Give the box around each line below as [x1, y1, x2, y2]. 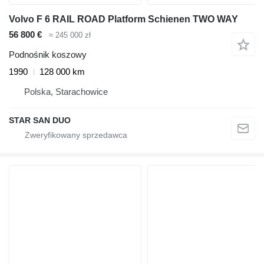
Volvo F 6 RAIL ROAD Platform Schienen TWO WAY [9, 14, 238, 24]
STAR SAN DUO [9, 115, 71, 126]
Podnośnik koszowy [9, 49, 87, 60]
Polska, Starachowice [24, 87, 108, 97]
